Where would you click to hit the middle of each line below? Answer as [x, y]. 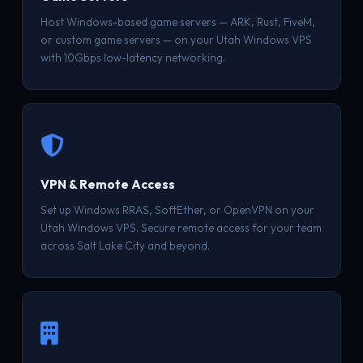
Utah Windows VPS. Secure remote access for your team [181, 228]
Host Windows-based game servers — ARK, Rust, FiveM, [177, 22]
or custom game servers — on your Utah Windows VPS [176, 40]
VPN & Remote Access [107, 184]
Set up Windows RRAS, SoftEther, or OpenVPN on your [177, 210]
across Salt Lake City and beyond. [125, 246]
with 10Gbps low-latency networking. [132, 58]
